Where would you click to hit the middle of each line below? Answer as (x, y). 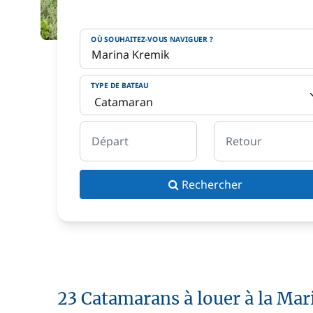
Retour (244, 141)
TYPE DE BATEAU (120, 85)
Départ (110, 141)
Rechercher (212, 184)
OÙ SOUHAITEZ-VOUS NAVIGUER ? (152, 39)
